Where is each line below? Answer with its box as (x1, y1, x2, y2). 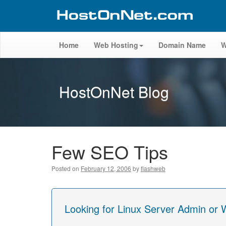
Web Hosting (94, 40, 138, 50)
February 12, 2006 (81, 164, 131, 173)
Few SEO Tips (51, 139, 168, 164)
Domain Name (158, 40, 206, 50)
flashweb (141, 164, 165, 173)
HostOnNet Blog (59, 81, 169, 102)
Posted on (51, 164, 79, 173)
